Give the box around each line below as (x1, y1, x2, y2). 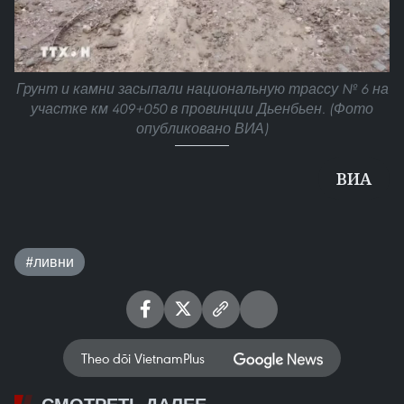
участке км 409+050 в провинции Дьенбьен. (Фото (31, 99, 373, 117)
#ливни (25, 252, 74, 271)
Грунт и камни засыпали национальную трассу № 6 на (15, 79, 389, 97)
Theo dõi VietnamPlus (81, 348, 205, 367)
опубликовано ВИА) (135, 119, 269, 137)
